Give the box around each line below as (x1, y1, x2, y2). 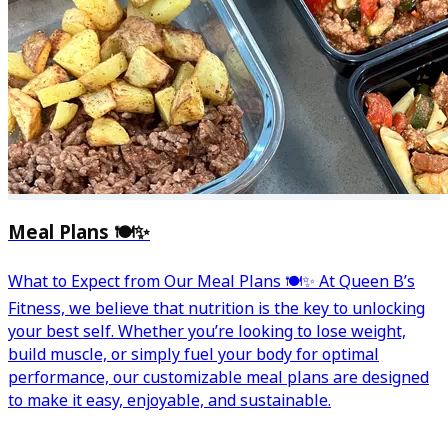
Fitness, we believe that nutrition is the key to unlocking (8, 296, 425, 320)
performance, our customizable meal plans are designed (8, 365, 429, 389)
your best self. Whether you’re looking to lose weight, (8, 319, 406, 343)
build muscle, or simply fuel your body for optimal (8, 342, 379, 366)
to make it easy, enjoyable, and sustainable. (8, 388, 331, 412)
